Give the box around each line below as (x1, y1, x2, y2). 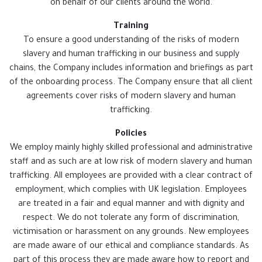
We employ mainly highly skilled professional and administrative (9, 143, 253, 153)
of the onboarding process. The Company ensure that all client (9, 78, 253, 88)
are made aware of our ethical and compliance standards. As (13, 242, 249, 251)
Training (113, 22, 149, 32)
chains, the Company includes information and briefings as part (9, 64, 253, 74)
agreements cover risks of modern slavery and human (26, 92, 236, 102)
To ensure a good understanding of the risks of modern (23, 36, 239, 46)
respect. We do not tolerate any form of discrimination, (23, 213, 239, 223)
